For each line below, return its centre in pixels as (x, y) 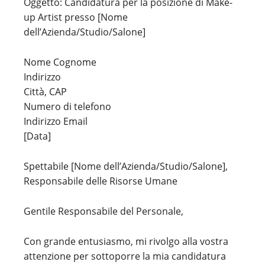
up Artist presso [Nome (76, 17)
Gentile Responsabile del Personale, (104, 211)
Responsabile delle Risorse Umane (101, 181)
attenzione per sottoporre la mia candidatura (125, 256)
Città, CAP (45, 92)
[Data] (37, 136)
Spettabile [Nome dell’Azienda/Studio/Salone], (126, 166)
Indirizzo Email (56, 121)
